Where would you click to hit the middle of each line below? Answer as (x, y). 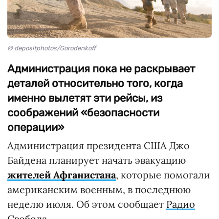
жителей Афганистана (62, 175)
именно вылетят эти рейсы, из (85, 98)
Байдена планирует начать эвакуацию (97, 160)
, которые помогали (163, 175)
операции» (36, 127)
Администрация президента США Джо (99, 145)
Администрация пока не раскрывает (101, 68)
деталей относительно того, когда (95, 83)
